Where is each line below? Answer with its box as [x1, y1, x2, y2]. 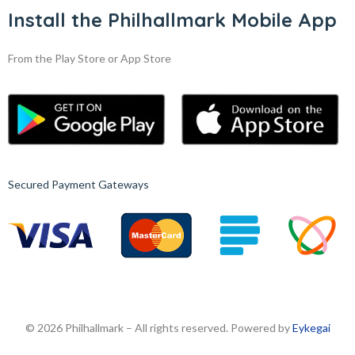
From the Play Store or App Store [8, 52, 171, 66]
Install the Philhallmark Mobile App [8, 8, 337, 32]
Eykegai [292, 320, 330, 334]
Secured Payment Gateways [8, 177, 149, 192]
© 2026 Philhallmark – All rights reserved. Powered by [25, 320, 292, 334]
